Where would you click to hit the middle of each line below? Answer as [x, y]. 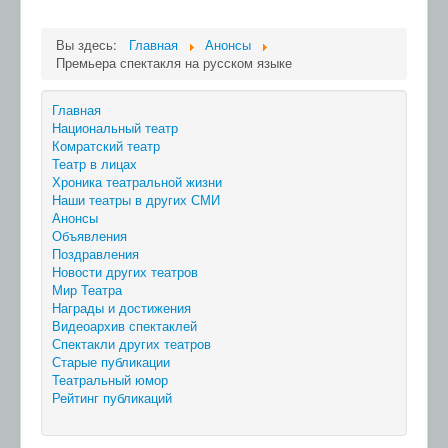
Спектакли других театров [131, 343]
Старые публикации [111, 361]
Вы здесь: [90, 44]
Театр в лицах [94, 163]
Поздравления [95, 253]
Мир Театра [87, 289]
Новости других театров [125, 271]
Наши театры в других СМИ [136, 199]
